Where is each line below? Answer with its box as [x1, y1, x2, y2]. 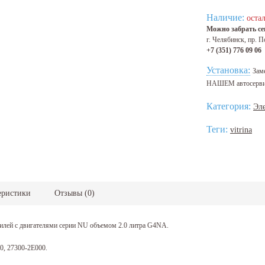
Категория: [206, 101, 253, 112]
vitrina [230, 125, 252, 135]
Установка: [206, 65, 250, 76]
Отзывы [54, 189, 85, 198]
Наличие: [206, 12, 244, 23]
